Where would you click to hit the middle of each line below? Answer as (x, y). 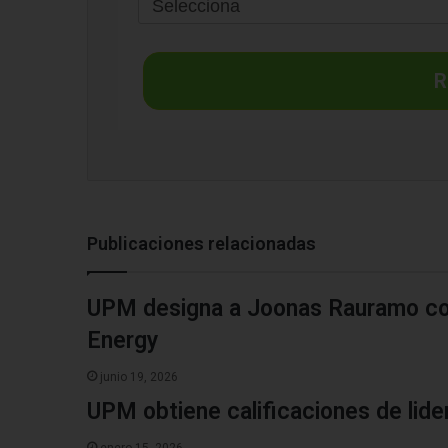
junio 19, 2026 (139, 377)
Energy (122, 341)
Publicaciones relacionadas (201, 244)
